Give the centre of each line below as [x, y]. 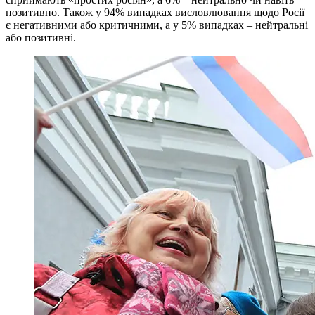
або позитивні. [41, 37]
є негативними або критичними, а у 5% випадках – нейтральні [157, 25]
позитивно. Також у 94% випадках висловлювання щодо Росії [155, 12]
